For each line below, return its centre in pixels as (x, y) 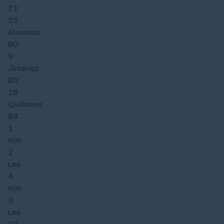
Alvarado (24, 32)
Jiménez (23, 68)
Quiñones (25, 104)
